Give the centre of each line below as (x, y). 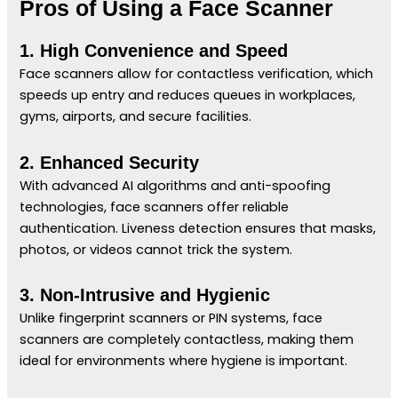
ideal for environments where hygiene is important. (184, 361)
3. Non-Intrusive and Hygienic (145, 295)
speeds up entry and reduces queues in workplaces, (188, 96)
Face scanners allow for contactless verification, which (197, 74)
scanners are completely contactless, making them (187, 340)
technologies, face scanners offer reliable (155, 207)
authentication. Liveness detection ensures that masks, (198, 228)
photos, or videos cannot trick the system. (156, 249)
